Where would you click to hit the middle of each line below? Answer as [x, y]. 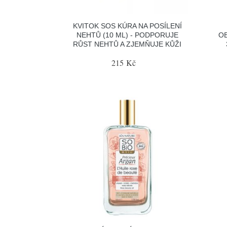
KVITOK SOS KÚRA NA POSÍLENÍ [127, 26]
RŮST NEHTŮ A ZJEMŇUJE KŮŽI [127, 44]
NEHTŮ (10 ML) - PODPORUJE [127, 35]
